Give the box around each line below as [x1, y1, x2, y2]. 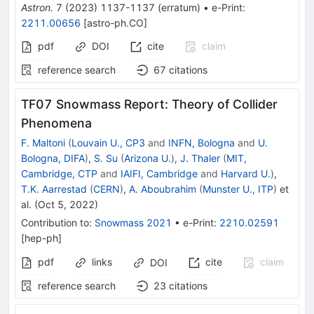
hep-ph [25, 231, 58, 244]
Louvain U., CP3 [71, 136, 145, 149]
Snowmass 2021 [95, 216, 172, 228]
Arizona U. [124, 151, 171, 164]
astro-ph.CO [87, 16, 144, 29]
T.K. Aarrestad [21, 182, 87, 195]
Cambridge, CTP [21, 167, 97, 179]
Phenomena [21, 115, 92, 130]
